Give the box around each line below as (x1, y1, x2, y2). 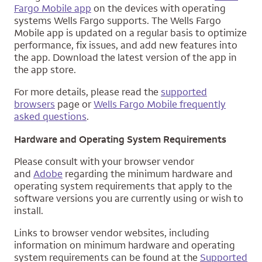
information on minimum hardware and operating (14, 238, 235, 251)
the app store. (14, 63, 78, 76)
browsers (14, 97, 55, 111)
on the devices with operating (91, 1, 226, 15)
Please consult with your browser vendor (14, 154, 194, 168)
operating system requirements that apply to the (14, 179, 232, 192)
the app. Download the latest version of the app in (14, 50, 237, 64)
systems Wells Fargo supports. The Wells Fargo (14, 13, 221, 27)
